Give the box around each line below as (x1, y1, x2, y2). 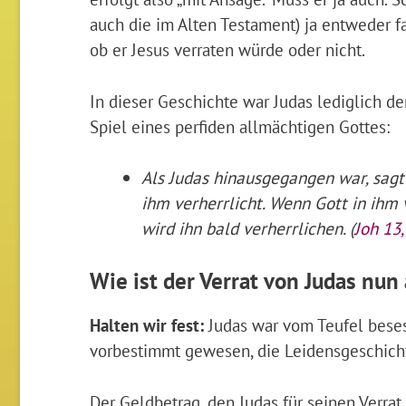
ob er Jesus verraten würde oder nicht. (89, 37, 365, 61)
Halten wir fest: (89, 314, 204, 337)
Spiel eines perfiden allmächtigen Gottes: (89, 114, 390, 138)
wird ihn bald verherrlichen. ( (141, 217, 355, 240)
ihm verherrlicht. (141, 191, 270, 215)
